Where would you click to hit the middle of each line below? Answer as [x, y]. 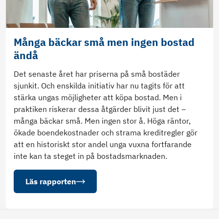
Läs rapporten [51, 182]
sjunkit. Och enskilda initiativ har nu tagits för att [99, 86]
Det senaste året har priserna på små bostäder [97, 74]
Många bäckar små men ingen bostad [104, 43]
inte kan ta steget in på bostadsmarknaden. [90, 156]
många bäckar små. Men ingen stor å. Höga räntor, [102, 121]
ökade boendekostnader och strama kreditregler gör [106, 133]
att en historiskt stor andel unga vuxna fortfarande [103, 144]
